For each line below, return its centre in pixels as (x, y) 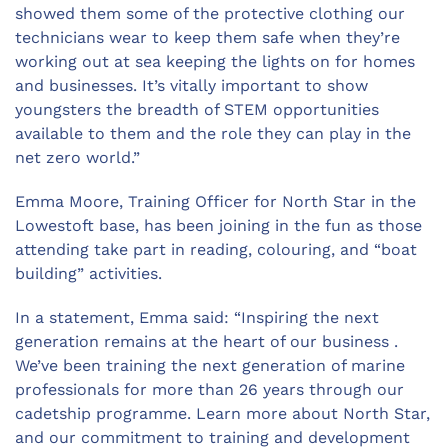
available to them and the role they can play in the (213, 133)
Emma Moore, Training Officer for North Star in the (215, 201)
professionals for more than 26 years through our (209, 389)
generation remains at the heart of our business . (206, 341)
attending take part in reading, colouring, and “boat (216, 249)
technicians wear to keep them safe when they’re (207, 37)
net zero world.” (77, 157)
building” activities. (88, 273)
